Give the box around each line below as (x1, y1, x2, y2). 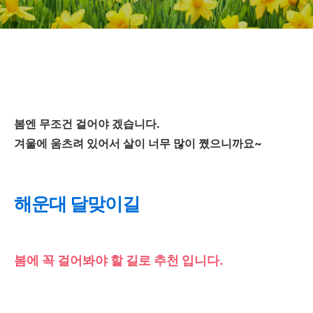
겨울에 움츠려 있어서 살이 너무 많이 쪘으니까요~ (14, 136, 262, 150)
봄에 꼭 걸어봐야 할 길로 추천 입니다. (14, 252, 223, 268)
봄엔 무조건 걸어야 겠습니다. (14, 117, 160, 131)
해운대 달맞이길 (14, 192, 140, 214)
